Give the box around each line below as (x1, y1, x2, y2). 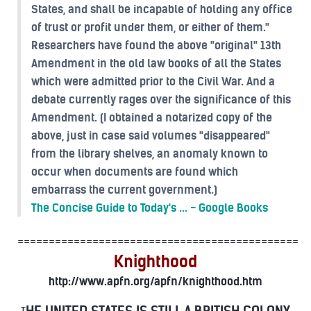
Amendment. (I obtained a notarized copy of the (31, 110, 272, 124)
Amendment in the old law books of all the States (31, 56, 281, 70)
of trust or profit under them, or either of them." (31, 20, 269, 34)
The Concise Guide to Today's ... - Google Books (31, 201, 268, 215)
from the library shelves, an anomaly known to (31, 146, 268, 160)
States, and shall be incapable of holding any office (31, 2, 292, 16)
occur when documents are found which (31, 165, 238, 178)
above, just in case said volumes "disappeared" (31, 128, 270, 142)
